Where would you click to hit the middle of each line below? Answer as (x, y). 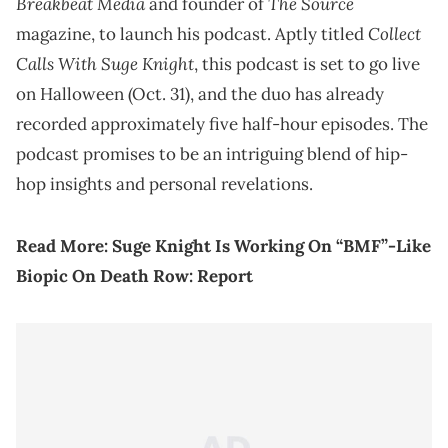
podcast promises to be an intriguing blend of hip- (212, 154)
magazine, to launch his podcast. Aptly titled (192, 34)
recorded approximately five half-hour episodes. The (222, 124)
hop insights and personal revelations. (164, 184)
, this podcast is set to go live (307, 64)
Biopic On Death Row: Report (134, 276)
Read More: (64, 246)
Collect (394, 34)
